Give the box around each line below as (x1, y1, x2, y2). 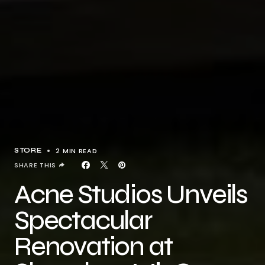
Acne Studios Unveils (14, 179, 247, 210)
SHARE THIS (14, 160, 56, 170)
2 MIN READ (56, 146, 98, 156)
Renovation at (14, 231, 172, 262)
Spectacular (14, 205, 152, 236)
